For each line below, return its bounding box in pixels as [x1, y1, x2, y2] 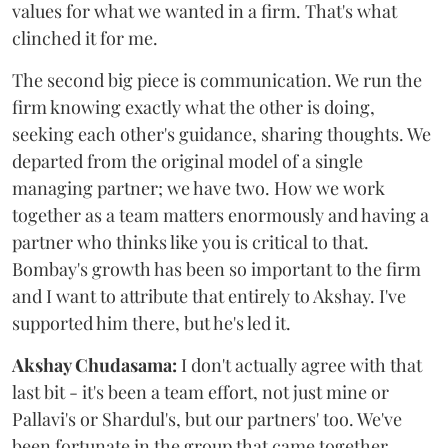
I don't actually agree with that [177, 353, 422, 377]
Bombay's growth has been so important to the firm [12, 257, 421, 281]
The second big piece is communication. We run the [12, 68, 422, 92]
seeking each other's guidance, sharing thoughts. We [12, 122, 431, 146]
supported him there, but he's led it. [12, 311, 291, 335]
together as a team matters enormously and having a [12, 203, 429, 227]
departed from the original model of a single [12, 149, 363, 173]
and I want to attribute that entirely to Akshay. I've [12, 284, 406, 308]
